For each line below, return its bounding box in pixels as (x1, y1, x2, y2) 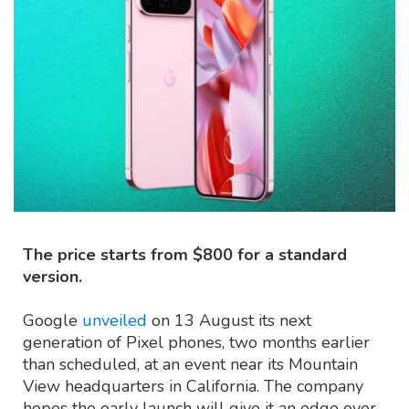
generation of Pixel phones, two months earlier (23, 330, 370, 353)
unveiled (82, 309, 147, 331)
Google (23, 309, 82, 331)
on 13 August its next (147, 309, 311, 331)
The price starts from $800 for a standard (23, 243, 347, 266)
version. (23, 265, 82, 288)
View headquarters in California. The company (23, 374, 363, 397)
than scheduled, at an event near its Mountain (23, 352, 358, 375)
